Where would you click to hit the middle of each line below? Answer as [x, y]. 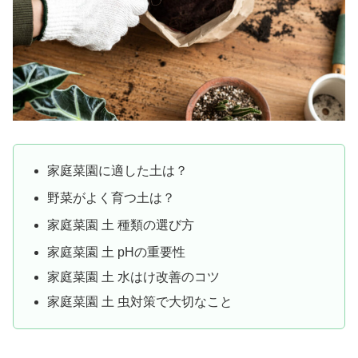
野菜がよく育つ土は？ [111, 197]
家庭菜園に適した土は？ [118, 170]
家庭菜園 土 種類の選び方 [121, 225]
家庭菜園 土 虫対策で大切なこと [140, 302]
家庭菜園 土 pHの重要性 [117, 252]
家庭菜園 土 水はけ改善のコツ [134, 276]
